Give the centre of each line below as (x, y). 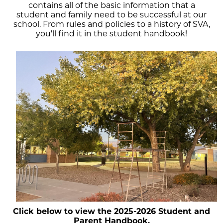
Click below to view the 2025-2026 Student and (111, 212)
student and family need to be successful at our (111, 15)
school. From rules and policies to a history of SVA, (111, 24)
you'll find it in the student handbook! (111, 34)
